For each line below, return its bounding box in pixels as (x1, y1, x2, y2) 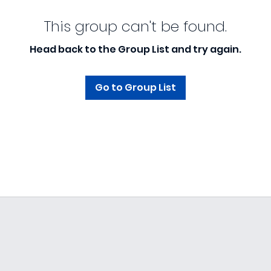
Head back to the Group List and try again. (30, 42, 241, 56)
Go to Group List (95, 80, 176, 94)
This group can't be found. (44, 16, 227, 36)
